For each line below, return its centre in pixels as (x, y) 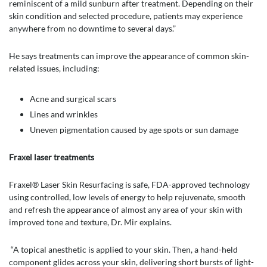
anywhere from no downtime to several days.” (92, 29)
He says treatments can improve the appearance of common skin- (129, 56)
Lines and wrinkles (64, 114)
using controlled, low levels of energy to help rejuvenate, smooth (127, 197)
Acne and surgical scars (73, 99)
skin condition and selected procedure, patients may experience (126, 16)
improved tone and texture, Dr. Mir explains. (90, 222)
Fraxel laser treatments (52, 157)
